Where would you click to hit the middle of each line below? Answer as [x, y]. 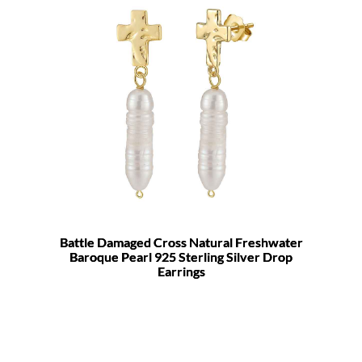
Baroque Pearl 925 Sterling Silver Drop [181, 256]
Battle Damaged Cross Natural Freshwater [181, 242]
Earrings [181, 271]
